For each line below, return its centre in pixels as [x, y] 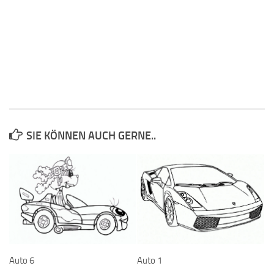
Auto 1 [150, 261]
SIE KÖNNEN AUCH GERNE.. [91, 136]
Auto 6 [22, 261]
